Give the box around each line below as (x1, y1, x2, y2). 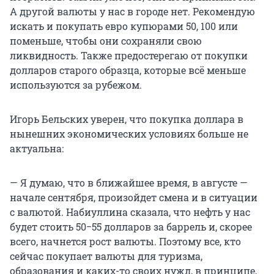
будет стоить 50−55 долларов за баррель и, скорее (10, 220, 252, 234)
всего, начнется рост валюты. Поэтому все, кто (10, 235, 241, 248)
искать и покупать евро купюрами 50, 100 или (10, 20, 238, 33)
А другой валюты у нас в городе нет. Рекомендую (10, 5, 255, 18)
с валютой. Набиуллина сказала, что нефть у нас (10, 206, 250, 219)
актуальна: (10, 142, 64, 155)
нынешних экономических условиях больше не (10, 127, 248, 141)
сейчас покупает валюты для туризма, (10, 250, 202, 263)
